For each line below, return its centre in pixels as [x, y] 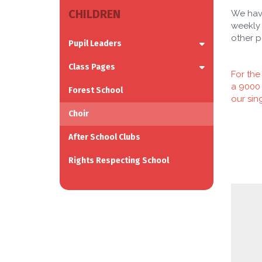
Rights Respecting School [119, 161]
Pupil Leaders [95, 44]
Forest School [96, 90]
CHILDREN [94, 14]
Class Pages [92, 67]
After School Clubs [104, 137]
